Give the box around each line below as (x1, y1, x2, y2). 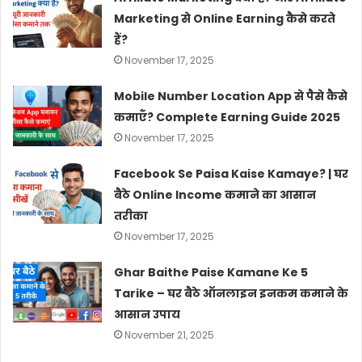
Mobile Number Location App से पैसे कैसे (114, 87, 348, 104)
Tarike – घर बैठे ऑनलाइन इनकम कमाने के (114, 284, 349, 301)
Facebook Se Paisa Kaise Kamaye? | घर (114, 165, 349, 182)
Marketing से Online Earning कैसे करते (114, 10, 336, 27)
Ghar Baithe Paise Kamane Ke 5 (114, 263, 309, 280)
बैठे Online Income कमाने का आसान (114, 186, 317, 203)
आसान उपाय (114, 305, 181, 322)
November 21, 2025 (124, 327, 215, 342)
